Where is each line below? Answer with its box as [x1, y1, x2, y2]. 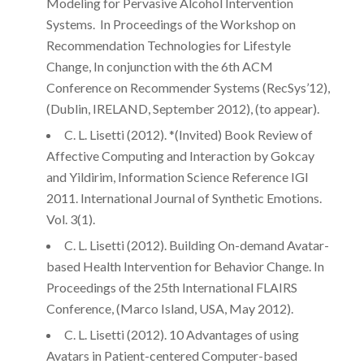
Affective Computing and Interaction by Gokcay [45, 147, 314, 163]
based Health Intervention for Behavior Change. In [45, 258, 324, 274]
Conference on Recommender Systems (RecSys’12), [45, 79, 330, 95]
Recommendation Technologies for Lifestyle [45, 37, 291, 53]
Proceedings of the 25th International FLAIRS [45, 279, 297, 295]
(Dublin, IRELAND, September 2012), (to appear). [45, 100, 319, 116]
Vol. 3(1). [45, 210, 95, 227]
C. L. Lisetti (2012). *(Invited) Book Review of [63, 126, 313, 142]
